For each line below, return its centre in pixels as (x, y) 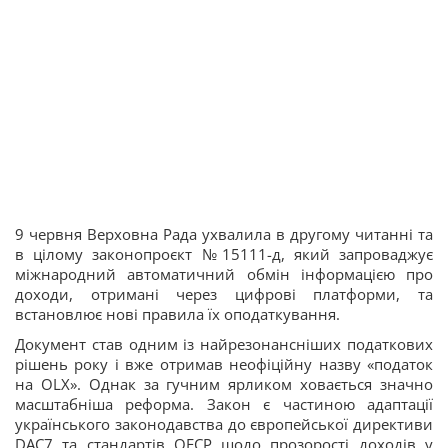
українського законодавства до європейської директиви (224, 423)
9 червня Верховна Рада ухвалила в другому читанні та (224, 233)
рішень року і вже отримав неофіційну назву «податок (224, 363)
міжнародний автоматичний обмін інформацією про (224, 273)
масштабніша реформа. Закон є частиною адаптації (224, 403)
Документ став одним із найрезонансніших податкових (224, 343)
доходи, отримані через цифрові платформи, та (224, 293)
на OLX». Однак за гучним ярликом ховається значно (224, 383)
